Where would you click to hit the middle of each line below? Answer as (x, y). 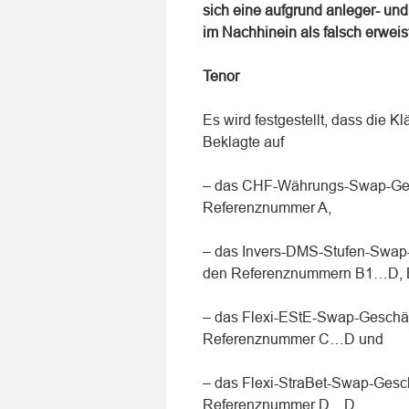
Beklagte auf (243, 142)
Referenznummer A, (267, 208)
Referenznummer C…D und (293, 339)
